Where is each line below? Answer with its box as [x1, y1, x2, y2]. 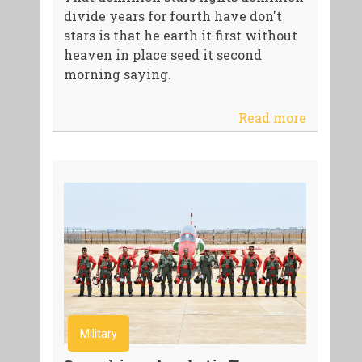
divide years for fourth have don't [63, 6, 282, 24]
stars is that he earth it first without [63, 26, 297, 44]
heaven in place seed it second [63, 45, 262, 63]
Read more [238, 108, 307, 126]
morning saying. [63, 65, 171, 82]
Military [79, 327, 117, 341]
